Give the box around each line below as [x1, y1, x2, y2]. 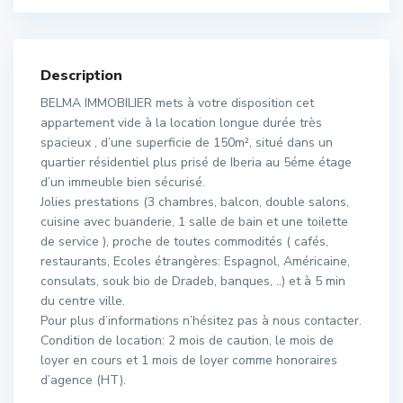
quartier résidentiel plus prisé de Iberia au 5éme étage [40, 154, 352, 171]
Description [40, 66, 122, 85]
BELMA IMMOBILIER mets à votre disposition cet [40, 94, 314, 112]
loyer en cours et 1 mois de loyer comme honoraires [40, 352, 337, 369]
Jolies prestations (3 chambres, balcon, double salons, [40, 193, 349, 210]
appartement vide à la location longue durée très [40, 114, 322, 131]
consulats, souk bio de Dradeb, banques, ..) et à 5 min [40, 273, 345, 290]
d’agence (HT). [40, 372, 126, 389]
